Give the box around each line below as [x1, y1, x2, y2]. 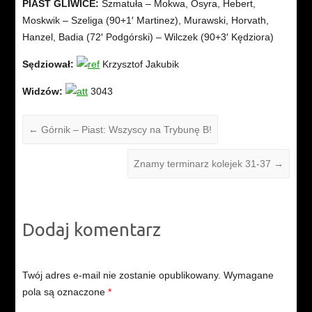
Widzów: [22, 86, 63, 97]
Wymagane [223, 270, 274, 281]
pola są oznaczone [22, 286, 108, 298]
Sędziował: [22, 58, 74, 70]
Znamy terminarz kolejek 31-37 [134, 158, 274, 170]
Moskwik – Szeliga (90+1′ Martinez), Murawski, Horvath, [22, 15, 269, 26]
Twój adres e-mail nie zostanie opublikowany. [22, 270, 221, 281]
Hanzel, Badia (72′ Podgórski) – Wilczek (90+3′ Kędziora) [22, 31, 274, 43]
